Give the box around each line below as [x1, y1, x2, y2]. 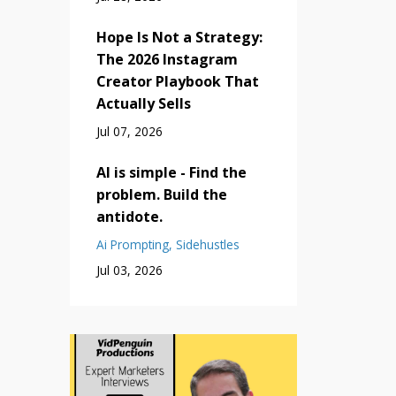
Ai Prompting [95, 235, 169, 253]
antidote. [95, 206, 163, 226]
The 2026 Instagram [95, 49, 238, 69]
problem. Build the [95, 184, 227, 204]
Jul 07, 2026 [95, 122, 163, 140]
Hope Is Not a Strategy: [95, 27, 263, 47]
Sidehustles [175, 235, 240, 253]
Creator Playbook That [95, 71, 259, 91]
